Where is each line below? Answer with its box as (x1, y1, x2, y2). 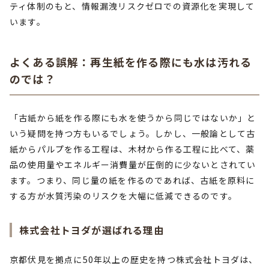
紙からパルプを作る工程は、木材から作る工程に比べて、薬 (10, 143, 255, 155)
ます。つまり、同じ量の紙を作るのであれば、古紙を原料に (10, 174, 255, 186)
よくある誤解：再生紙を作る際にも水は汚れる (10, 54, 252, 70)
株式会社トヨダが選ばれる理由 (19, 223, 164, 237)
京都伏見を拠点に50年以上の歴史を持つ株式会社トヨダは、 (10, 253, 258, 265)
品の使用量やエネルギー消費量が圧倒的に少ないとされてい (10, 159, 256, 171)
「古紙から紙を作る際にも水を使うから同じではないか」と (10, 112, 256, 124)
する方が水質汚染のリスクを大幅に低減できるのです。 (10, 190, 237, 202)
